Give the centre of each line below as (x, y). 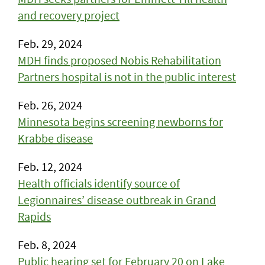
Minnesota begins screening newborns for (120, 122)
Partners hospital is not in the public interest (127, 77)
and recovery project (69, 15)
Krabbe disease (55, 138)
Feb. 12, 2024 (50, 167)
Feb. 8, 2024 (47, 245)
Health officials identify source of (99, 183)
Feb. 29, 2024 (50, 43)
